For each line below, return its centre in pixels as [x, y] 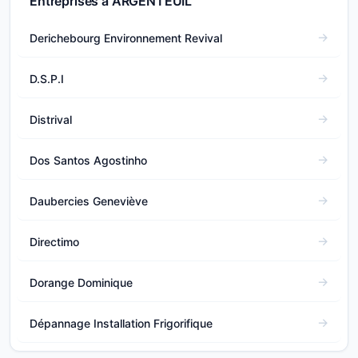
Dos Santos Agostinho [88, 160]
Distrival [51, 119]
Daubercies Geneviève [89, 201]
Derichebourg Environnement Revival [126, 38]
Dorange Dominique [81, 282]
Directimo [54, 241]
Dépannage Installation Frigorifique [121, 323]
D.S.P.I [47, 78]
